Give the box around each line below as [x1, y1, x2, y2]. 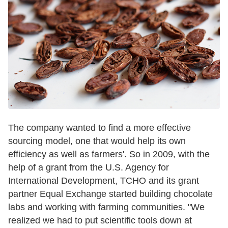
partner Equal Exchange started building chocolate [8, 188, 213, 199]
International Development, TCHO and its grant [8, 175, 199, 186]
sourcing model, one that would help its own [8, 135, 186, 146]
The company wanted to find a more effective [8, 122, 191, 133]
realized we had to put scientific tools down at [8, 215, 192, 225]
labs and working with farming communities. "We [8, 202, 205, 212]
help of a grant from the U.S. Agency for [8, 162, 169, 173]
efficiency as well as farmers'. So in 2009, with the [8, 149, 210, 159]
